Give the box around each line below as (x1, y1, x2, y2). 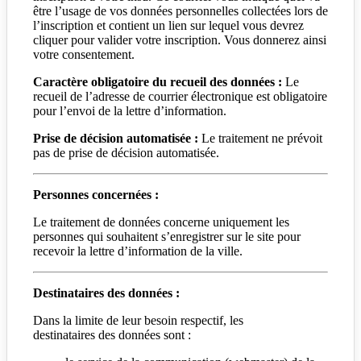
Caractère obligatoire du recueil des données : (33, 74, 282, 89)
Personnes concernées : (33, 187, 159, 201)
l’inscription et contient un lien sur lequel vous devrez (33, 18, 304, 32)
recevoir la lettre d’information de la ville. (33, 243, 243, 258)
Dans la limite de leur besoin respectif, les (33, 313, 243, 327)
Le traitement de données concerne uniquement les (33, 214, 289, 229)
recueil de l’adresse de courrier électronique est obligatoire (33, 89, 327, 103)
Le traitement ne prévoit (198, 131, 322, 145)
